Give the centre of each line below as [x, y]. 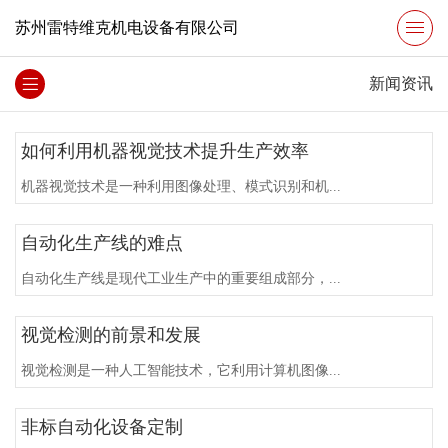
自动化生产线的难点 [102, 243]
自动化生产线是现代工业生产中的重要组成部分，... [181, 278]
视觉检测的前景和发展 [111, 335]
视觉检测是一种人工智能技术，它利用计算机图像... [181, 370]
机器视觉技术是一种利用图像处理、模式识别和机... [181, 186]
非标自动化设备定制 [102, 427]
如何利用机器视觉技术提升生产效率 [165, 151]
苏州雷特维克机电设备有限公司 [127, 27]
